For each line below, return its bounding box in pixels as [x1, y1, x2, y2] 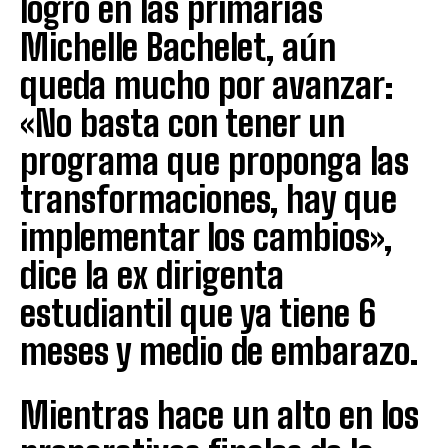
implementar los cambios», [20, 215, 392, 259]
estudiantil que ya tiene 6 [20, 291, 376, 335]
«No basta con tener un [20, 101, 345, 145]
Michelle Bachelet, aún [20, 25, 336, 69]
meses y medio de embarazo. [20, 329, 418, 373]
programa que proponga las [20, 139, 409, 183]
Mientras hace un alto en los [20, 393, 419, 437]
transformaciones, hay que [20, 177, 397, 221]
